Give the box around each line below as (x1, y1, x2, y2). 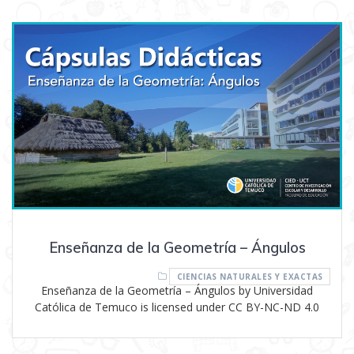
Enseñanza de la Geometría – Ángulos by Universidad (41, 282, 313, 298)
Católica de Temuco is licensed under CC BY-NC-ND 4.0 (35, 299, 319, 314)
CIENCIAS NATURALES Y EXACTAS (176, 270, 323, 282)
